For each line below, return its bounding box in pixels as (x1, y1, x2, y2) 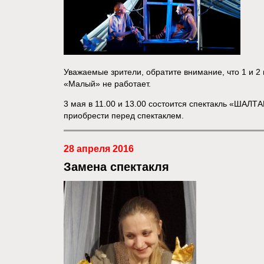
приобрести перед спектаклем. (63, 111, 184, 120)
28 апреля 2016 (63, 144, 134, 154)
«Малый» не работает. (63, 79, 151, 88)
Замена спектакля (63, 160, 169, 173)
